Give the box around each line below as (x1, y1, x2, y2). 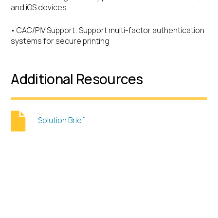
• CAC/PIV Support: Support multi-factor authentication (11, 24, 205, 36)
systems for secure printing (11, 35, 110, 46)
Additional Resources (11, 69, 143, 88)
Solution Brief (38, 114, 85, 126)
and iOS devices (11, 1, 67, 13)
